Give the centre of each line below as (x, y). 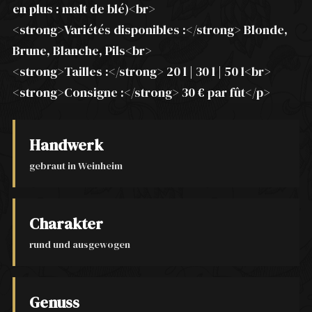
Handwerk (66, 145)
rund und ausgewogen (80, 245)
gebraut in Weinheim (76, 166)
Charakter (66, 224)
